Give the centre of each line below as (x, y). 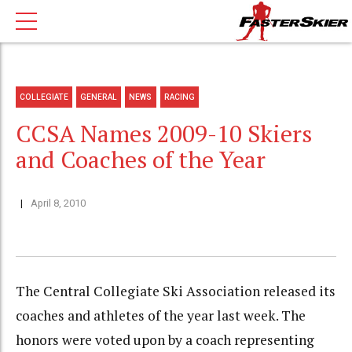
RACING (179, 97)
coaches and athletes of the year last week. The (161, 316)
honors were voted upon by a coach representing (165, 340)
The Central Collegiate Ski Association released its (176, 291)
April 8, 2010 (58, 203)
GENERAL (99, 97)
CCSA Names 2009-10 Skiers (164, 134)
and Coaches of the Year (141, 160)
